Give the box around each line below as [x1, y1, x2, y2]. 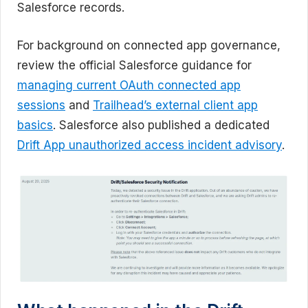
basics [17, 118, 53, 132]
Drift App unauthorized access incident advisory [17, 137, 282, 152]
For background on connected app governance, [17, 38, 280, 52]
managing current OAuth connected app [17, 78, 241, 92]
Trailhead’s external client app [93, 98, 258, 112]
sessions [17, 98, 65, 112]
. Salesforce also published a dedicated [53, 118, 269, 132]
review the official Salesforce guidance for [17, 58, 252, 72]
